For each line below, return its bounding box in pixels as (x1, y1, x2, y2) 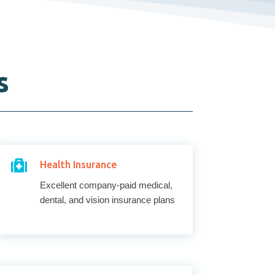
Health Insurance (40, 158, 117, 170)
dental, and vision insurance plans (40, 194, 176, 205)
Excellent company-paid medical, (40, 179, 173, 190)
